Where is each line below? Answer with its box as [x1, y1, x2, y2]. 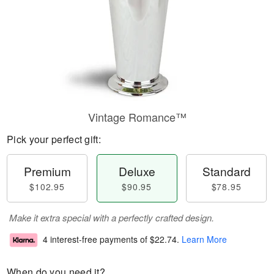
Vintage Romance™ [87, 109, 187, 125]
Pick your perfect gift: [7, 132, 101, 146]
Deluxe [118, 163, 155, 179]
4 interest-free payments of [43, 233, 150, 246]
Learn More [182, 233, 227, 246]
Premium [23, 163, 71, 179]
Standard [202, 163, 251, 179]
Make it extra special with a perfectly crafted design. [9, 211, 214, 224]
